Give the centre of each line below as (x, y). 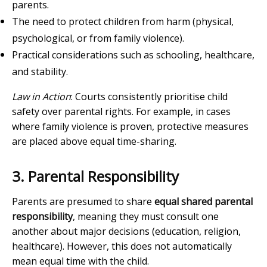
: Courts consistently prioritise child (149, 97)
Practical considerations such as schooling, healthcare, (133, 55)
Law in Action (41, 97)
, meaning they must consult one (146, 217)
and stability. (40, 72)
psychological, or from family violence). (98, 38)
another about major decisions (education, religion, (126, 232)
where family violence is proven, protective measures (130, 127)
